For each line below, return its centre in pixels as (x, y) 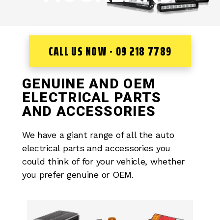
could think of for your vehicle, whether (103, 161)
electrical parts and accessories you (96, 148)
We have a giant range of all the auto (98, 135)
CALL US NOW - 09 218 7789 (110, 51)
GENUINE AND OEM (89, 83)
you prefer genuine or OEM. (78, 174)
